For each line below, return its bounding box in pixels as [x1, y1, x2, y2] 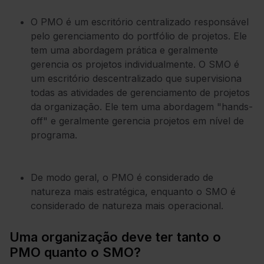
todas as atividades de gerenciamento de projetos [31, 86, 250, 98]
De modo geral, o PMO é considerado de [31, 171, 213, 183]
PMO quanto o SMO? [9, 244, 141, 260]
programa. [31, 128, 77, 141]
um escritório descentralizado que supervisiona [31, 72, 242, 84]
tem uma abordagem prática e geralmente [31, 44, 218, 56]
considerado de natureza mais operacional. [31, 199, 223, 212]
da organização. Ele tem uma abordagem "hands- [31, 100, 253, 113]
